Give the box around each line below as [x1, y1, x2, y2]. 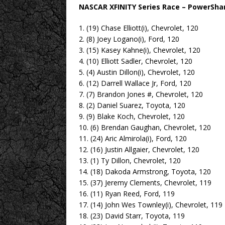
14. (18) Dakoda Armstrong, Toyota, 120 [79, 167, 211, 176]
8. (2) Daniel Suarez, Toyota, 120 [79, 100, 185, 110]
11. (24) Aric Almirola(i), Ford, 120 [79, 134, 187, 143]
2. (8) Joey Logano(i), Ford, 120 [79, 34, 179, 44]
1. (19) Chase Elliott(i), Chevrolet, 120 [79, 23, 198, 33]
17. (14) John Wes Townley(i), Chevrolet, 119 [79, 200, 222, 209]
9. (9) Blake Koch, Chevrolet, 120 [79, 111, 185, 121]
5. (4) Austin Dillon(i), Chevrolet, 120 [79, 67, 195, 77]
